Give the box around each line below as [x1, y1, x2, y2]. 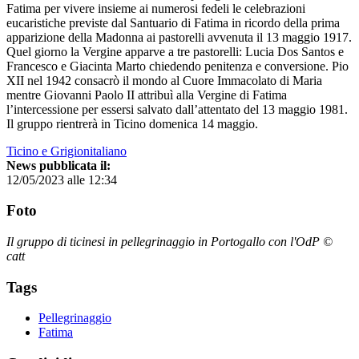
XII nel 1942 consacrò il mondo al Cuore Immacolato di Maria [6, 73, 322, 87]
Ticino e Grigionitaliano [6, 143, 127, 158]
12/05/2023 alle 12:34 [6, 172, 117, 187]
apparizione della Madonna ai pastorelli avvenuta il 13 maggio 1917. [6, 30, 352, 44]
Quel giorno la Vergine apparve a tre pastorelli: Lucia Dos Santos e [6, 44, 344, 58]
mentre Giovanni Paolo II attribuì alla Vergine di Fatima [6, 87, 287, 102]
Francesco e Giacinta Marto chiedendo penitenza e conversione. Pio [6, 58, 349, 73]
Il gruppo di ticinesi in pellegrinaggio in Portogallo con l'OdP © [6, 234, 333, 248]
